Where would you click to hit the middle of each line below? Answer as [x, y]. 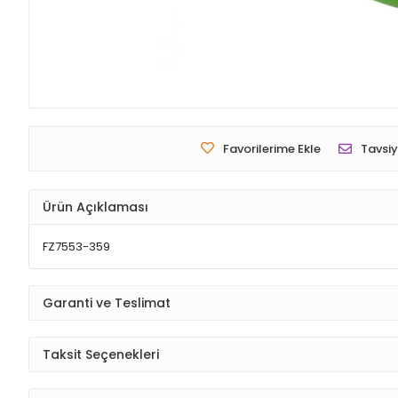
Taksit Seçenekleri [101, 354]
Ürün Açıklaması [96, 207]
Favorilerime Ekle [272, 149]
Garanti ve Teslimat [107, 302]
